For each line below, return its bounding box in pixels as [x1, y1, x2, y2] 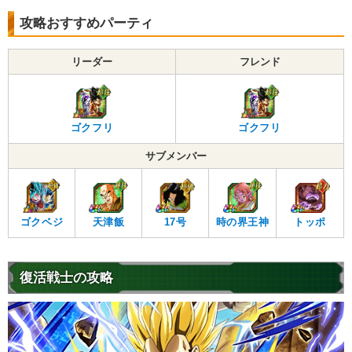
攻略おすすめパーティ [20, 15, 153, 31]
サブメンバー [145, 149, 207, 162]
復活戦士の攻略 [20, 269, 113, 285]
